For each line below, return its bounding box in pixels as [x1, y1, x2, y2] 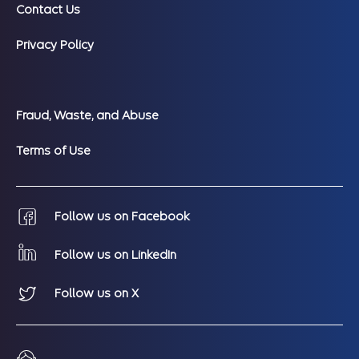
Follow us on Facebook [54, 208, 190, 224]
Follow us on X [54, 285, 139, 301]
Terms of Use [16, 143, 91, 158]
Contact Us [16, 2, 80, 17]
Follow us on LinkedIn [54, 247, 176, 262]
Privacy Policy [16, 37, 94, 52]
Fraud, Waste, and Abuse [16, 107, 159, 123]
